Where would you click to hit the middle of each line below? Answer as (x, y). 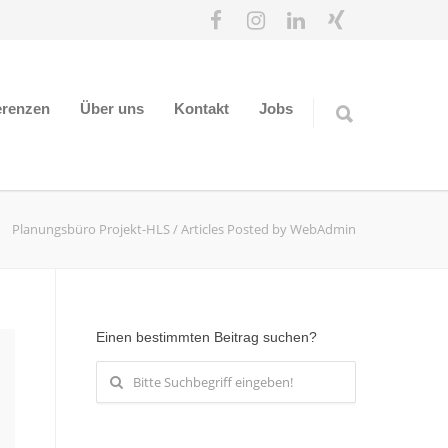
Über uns (112, 108)
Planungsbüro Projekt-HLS (91, 229)
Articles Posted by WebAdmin (268, 229)
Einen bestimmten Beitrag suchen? (206, 337)
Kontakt (201, 108)
